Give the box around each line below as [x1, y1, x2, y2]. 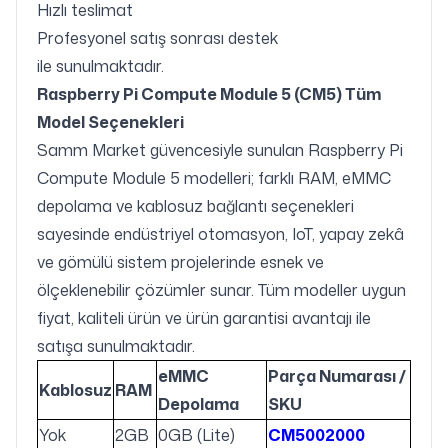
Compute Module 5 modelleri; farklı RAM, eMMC [37, 167, 391, 190]
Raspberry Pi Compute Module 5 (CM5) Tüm [37, 83, 381, 106]
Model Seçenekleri [37, 111, 184, 134]
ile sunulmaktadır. [37, 55, 164, 78]
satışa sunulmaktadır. [37, 335, 195, 358]
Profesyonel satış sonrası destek [37, 27, 278, 50]
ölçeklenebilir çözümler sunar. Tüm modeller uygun [37, 279, 406, 302]
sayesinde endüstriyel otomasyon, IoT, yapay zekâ [37, 223, 404, 246]
